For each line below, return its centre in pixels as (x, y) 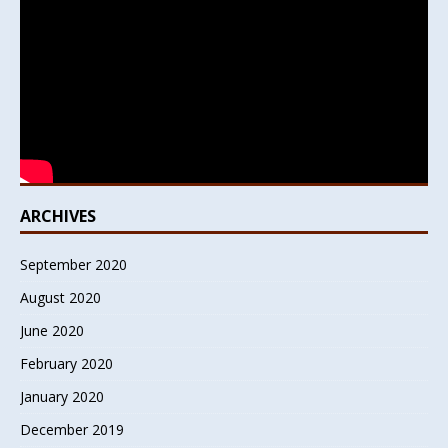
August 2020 (60, 297)
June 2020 (52, 330)
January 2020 (62, 396)
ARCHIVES (58, 215)
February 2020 (66, 363)
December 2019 (72, 429)
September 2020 (73, 264)
